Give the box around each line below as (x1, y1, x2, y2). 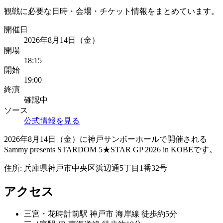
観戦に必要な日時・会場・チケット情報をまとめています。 (4, 6, 219, 15)
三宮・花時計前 (24, 210, 80, 219)
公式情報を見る (24, 116, 80, 125)
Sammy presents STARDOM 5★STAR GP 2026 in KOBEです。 (4, 145, 217, 154)
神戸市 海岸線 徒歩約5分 (88, 210, 177, 219)
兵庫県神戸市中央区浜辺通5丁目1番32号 (24, 163, 167, 172)
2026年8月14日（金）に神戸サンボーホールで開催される (4, 134, 207, 143)
